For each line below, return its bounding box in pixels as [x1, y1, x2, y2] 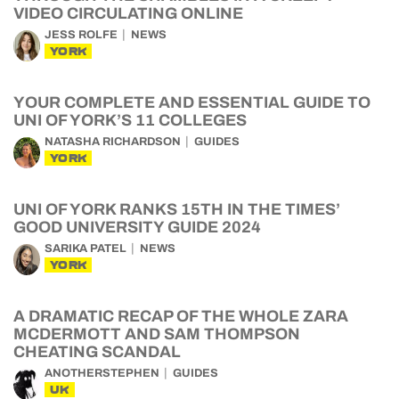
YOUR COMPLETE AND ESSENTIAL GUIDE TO [13, 94, 370, 111]
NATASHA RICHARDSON [45, 135, 181, 148]
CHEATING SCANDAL [13, 343, 181, 361]
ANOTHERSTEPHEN [45, 367, 159, 379]
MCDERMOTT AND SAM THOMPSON [13, 325, 300, 343]
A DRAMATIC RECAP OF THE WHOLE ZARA [13, 307, 348, 325]
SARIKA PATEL [45, 242, 126, 255]
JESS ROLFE [45, 28, 118, 41]
